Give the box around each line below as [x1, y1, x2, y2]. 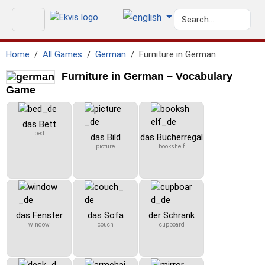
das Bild [90, 132, 121, 143]
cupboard [159, 221, 185, 228]
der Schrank [148, 210, 195, 221]
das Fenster [15, 210, 63, 221]
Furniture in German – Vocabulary [59, 70, 233, 83]
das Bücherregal [140, 132, 203, 143]
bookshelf [159, 143, 185, 150]
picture [96, 143, 115, 150]
